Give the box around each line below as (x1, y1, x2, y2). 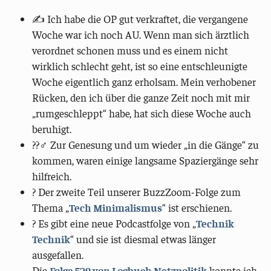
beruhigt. (32, 122, 72, 136)
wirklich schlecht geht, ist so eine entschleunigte (32, 59, 248, 73)
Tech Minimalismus (69, 201, 163, 215)
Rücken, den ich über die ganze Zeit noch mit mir (32, 91, 250, 105)
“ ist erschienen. (162, 201, 232, 215)
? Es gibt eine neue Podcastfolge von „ (32, 217, 197, 230)
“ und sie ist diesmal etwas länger (70, 232, 217, 246)
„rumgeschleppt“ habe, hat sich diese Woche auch (32, 106, 252, 120)
